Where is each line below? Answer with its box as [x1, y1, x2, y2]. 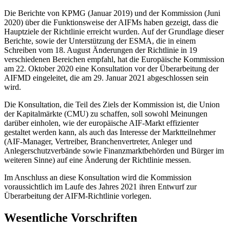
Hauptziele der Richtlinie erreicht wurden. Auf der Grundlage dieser [4, 27, 224, 36]
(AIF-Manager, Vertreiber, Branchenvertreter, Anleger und [4, 137, 192, 146]
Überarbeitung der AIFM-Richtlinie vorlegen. [4, 191, 151, 201]
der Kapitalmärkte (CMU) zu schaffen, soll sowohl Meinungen [4, 109, 207, 119]
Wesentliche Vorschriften [4, 210, 137, 224]
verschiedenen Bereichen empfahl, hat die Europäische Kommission [4, 55, 224, 64]
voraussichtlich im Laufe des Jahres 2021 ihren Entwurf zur [4, 182, 197, 191]
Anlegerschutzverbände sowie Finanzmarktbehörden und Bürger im [4, 146, 224, 156]
